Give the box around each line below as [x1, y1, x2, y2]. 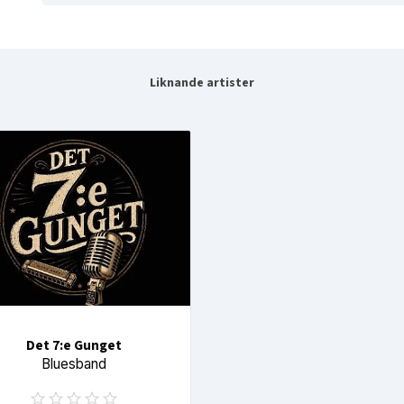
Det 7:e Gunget [25, 335, 122, 356]
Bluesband [41, 355, 106, 373]
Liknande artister [150, 73, 254, 92]
